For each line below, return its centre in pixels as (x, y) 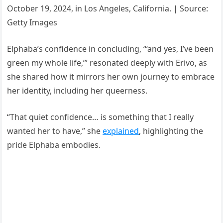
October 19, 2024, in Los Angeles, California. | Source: (108, 8)
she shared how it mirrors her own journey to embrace (111, 76)
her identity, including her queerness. (77, 90)
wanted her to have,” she (55, 131)
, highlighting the (171, 131)
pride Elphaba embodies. (54, 145)
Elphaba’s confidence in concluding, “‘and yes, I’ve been (111, 49)
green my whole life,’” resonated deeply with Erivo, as (107, 62)
